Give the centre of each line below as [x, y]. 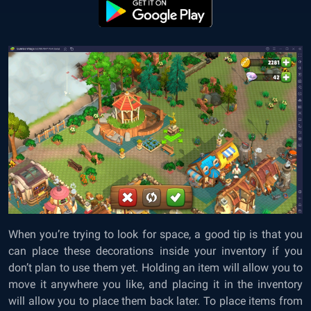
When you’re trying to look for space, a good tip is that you [155, 235]
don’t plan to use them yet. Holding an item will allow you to [155, 268]
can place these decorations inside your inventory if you [155, 251]
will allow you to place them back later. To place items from [155, 301]
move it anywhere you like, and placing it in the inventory [155, 285]
